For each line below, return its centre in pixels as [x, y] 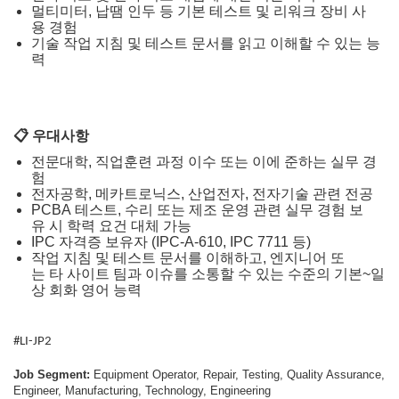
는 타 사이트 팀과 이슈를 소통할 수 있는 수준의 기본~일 [208, 273]
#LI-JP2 [33, 342]
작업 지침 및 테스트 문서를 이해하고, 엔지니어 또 [188, 257]
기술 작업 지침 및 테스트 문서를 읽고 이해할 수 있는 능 [206, 44]
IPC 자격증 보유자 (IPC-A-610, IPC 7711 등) [171, 241]
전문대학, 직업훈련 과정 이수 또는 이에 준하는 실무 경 [204, 161]
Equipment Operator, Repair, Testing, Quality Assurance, [239, 375]
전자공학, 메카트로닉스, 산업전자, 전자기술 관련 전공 [202, 193]
